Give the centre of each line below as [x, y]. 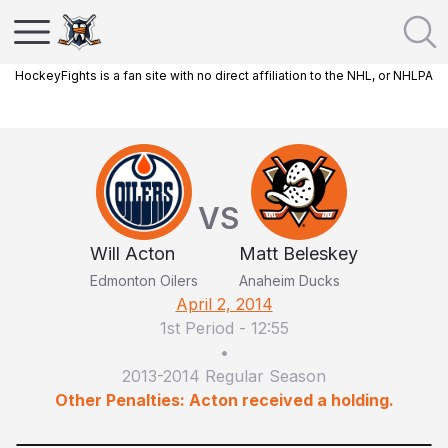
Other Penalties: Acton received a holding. [224, 400]
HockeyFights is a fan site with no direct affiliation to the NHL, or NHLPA [224, 75]
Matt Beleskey [298, 253]
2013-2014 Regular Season [224, 376]
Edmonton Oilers [144, 280]
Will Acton [132, 253]
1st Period [196, 328]
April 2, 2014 [224, 304]
